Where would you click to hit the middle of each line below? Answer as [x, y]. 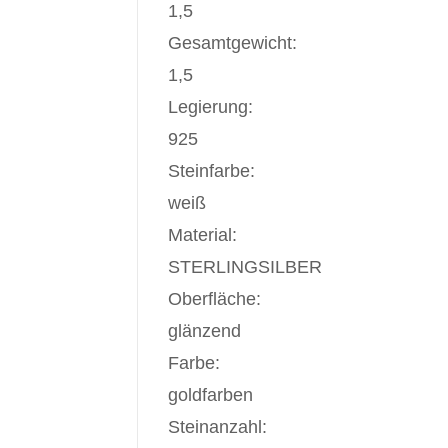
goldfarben [210, 395]
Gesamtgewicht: [232, 43]
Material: [202, 235]
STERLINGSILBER [245, 267]
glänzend [204, 331]
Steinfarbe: [211, 171]
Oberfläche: [214, 299]
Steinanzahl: [217, 427]
